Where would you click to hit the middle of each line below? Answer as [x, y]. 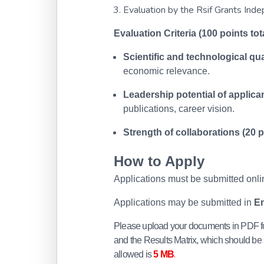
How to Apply [159, 161]
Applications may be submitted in [184, 202]
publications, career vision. [179, 109]
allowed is [134, 254]
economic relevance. [166, 71]
